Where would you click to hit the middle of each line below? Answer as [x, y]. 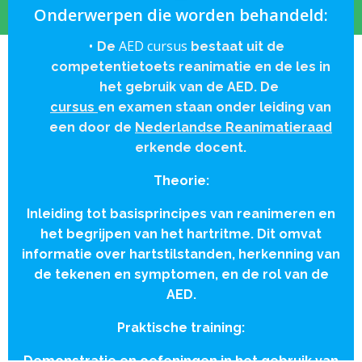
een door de [92, 127]
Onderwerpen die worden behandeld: [181, 15]
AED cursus [154, 46]
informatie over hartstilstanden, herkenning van [181, 254]
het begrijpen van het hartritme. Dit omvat [181, 234]
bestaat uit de [237, 46]
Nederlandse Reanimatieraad [234, 127]
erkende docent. [191, 147]
